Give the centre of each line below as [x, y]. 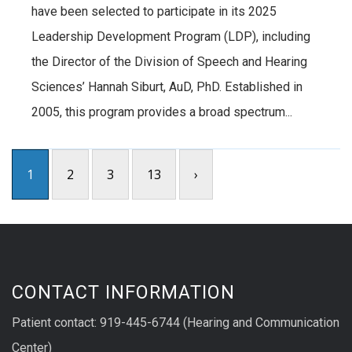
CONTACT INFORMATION [123, 292]
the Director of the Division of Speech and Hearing [169, 61]
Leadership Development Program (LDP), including [171, 36]
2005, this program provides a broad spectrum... [162, 112]
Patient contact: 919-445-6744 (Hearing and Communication [176, 322]
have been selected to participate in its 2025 [154, 11]
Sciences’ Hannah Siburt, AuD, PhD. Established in [167, 86]
